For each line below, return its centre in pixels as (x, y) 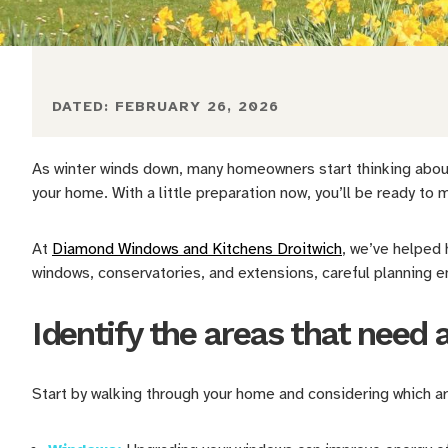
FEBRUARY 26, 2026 (197, 106)
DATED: (83, 106)
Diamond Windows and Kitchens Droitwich (197, 249)
